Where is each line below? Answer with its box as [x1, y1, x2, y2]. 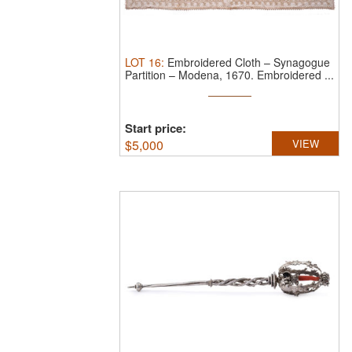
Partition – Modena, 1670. [125, 67, 257, 82]
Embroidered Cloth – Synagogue [167, 54, 330, 70]
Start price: [125, 119, 186, 137]
